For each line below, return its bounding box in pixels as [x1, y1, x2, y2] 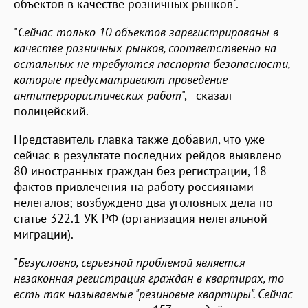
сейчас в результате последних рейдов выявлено [14, 146, 282, 163]
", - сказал [181, 87, 232, 103]
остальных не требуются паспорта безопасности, [14, 55, 289, 71]
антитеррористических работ [14, 87, 181, 103]
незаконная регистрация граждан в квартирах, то [14, 269, 284, 286]
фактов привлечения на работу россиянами [14, 178, 254, 195]
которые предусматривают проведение [14, 71, 228, 87]
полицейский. [14, 102, 89, 119]
